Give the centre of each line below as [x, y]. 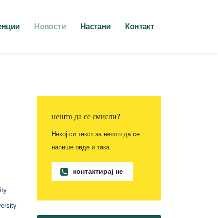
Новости [50, 27]
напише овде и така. [82, 147]
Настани [95, 27]
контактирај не [98, 171]
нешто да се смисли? [86, 117]
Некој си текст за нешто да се [96, 134]
